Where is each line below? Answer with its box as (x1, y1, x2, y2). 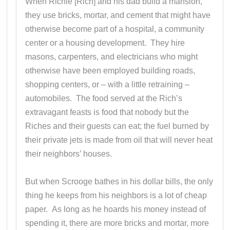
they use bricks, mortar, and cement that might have (25, 10, 211, 20)
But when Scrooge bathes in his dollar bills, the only (25, 177, 214, 186)
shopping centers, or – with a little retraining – (25, 80, 190, 89)
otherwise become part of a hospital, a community (25, 24, 205, 33)
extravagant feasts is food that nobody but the (25, 107, 189, 117)
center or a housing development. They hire (25, 38, 185, 47)
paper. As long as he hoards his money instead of (25, 204, 206, 214)
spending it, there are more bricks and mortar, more (25, 218, 209, 227)
